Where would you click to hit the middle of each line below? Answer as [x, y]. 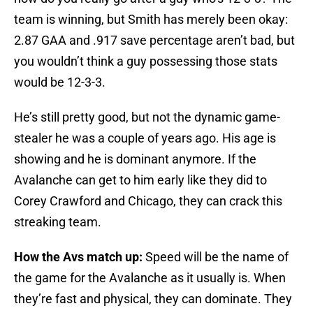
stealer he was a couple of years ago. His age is [145, 138]
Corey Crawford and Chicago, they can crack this [148, 201]
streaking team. [58, 222]
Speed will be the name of [217, 257]
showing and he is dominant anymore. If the [135, 159]
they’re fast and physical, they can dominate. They [153, 299]
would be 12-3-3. [60, 82]
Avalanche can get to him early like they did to [140, 180]
